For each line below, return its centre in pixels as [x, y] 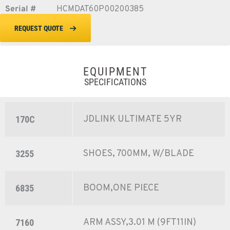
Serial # [21, 9]
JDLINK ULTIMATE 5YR [132, 120]
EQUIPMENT [115, 72]
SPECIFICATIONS [115, 82]
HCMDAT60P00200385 [100, 9]
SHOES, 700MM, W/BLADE [139, 154]
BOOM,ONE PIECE [121, 188]
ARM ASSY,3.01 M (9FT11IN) [140, 223]
